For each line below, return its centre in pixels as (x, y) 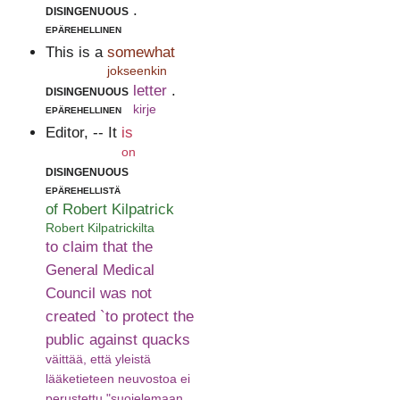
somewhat (141, 53)
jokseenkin (137, 71)
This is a (74, 53)
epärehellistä (83, 190)
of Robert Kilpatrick (109, 209)
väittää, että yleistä (98, 358)
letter (150, 90)
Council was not (98, 294)
